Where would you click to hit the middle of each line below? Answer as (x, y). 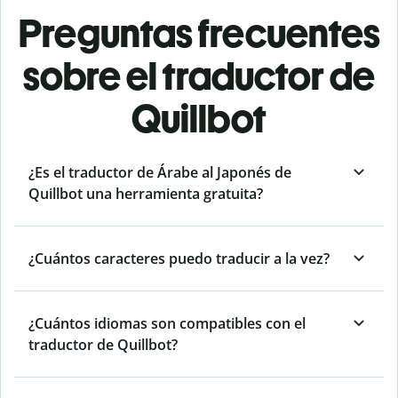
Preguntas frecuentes (199, 34)
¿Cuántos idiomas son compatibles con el (167, 324)
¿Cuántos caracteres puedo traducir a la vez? (179, 259)
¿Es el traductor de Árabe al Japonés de (160, 173)
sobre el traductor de (199, 76)
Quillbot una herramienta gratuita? (146, 194)
